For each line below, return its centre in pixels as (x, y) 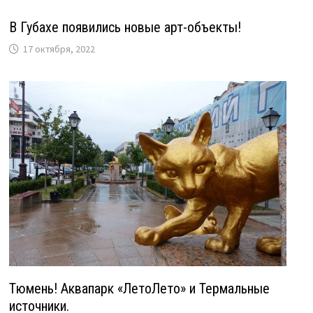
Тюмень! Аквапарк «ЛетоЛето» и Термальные (139, 289)
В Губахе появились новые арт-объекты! (125, 27)
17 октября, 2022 (59, 49)
